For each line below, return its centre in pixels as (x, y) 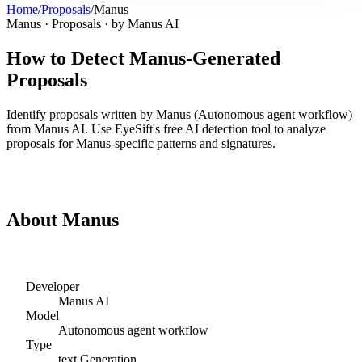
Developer (53, 286)
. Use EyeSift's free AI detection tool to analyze (205, 128)
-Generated (233, 58)
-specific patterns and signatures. (193, 143)
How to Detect (68, 58)
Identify (28, 114)
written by (127, 114)
